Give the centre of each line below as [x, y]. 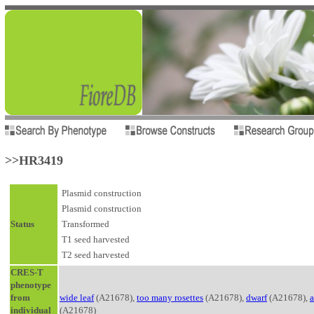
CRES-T [27, 272]
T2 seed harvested [96, 255]
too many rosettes [170, 298]
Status [22, 224]
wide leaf [77, 298]
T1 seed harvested [96, 239]
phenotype [31, 285]
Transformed [86, 224]
